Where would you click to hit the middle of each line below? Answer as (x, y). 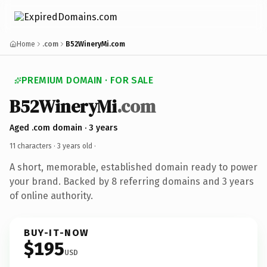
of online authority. (51, 195)
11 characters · (33, 146)
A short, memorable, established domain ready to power (133, 167)
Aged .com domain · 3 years (63, 128)
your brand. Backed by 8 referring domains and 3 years (132, 181)
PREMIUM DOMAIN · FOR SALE (87, 80)
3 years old (75, 146)
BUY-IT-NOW (57, 232)
